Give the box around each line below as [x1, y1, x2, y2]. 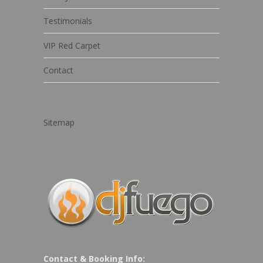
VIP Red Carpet [43, 40, 100, 51]
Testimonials [43, 15, 92, 26]
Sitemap [43, 117, 75, 128]
